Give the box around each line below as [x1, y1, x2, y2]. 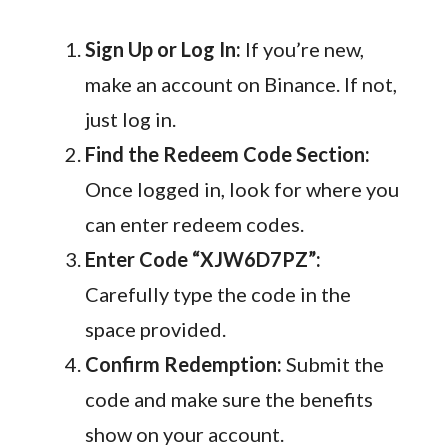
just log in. [84, 107, 176, 132]
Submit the [281, 352, 384, 377]
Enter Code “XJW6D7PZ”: [84, 247, 321, 272]
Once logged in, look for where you [84, 177, 399, 202]
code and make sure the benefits [84, 387, 373, 412]
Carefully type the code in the [84, 282, 351, 307]
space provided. [84, 317, 226, 342]
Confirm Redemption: [84, 352, 282, 377]
